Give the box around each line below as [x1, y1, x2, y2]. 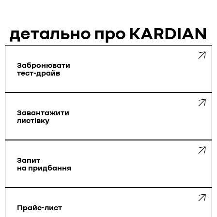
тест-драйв [17, 67, 60, 77]
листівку [17, 115, 49, 125]
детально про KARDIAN [10, 22, 207, 43]
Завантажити [17, 107, 69, 117]
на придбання [17, 162, 71, 172]
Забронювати [17, 60, 70, 70]
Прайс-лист [17, 202, 62, 212]
